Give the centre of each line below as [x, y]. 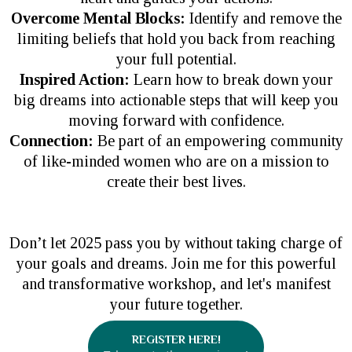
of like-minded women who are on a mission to [176, 161]
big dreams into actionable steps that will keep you [176, 99]
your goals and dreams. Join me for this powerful [176, 263]
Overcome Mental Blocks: [98, 18]
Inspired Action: [76, 79]
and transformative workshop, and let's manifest [176, 283]
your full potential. [176, 59]
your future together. [176, 304]
